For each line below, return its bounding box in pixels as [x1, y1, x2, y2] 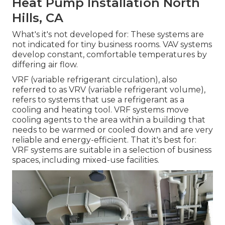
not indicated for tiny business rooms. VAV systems [12, 40, 212, 50]
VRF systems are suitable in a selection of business [12, 145, 211, 155]
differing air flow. [12, 60, 78, 70]
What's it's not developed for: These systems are [12, 30, 204, 40]
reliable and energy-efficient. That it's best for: [12, 135, 196, 145]
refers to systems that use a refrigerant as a [12, 95, 184, 105]
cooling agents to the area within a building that [12, 115, 205, 125]
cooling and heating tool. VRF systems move [12, 105, 189, 115]
